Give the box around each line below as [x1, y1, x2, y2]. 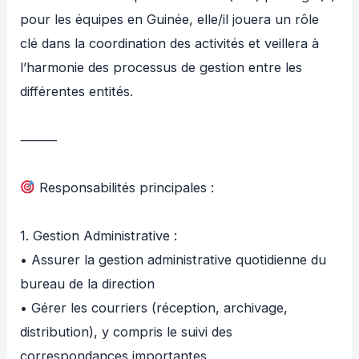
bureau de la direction [20, 276, 155, 292]
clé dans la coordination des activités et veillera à [20, 35, 320, 52]
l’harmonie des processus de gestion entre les [20, 59, 303, 76]
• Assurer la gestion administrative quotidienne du [20, 252, 327, 268]
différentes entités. [20, 83, 134, 100]
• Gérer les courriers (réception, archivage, [20, 300, 288, 317]
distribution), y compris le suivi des [20, 324, 233, 341]
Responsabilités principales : [34, 179, 214, 196]
